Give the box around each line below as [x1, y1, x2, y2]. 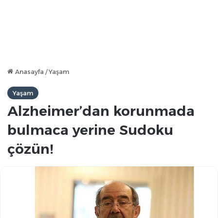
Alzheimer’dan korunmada [7, 103, 195, 119]
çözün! [7, 141, 53, 157]
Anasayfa [13, 68, 44, 75]
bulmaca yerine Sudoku [7, 122, 173, 138]
